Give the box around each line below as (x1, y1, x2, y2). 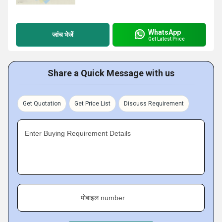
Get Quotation (23, 100, 61, 107)
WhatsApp (148, 28, 181, 36)
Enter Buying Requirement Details (25, 129, 131, 137)
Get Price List (74, 100, 111, 107)
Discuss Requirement (124, 100, 184, 107)
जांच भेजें (52, 30, 73, 39)
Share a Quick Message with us (48, 68, 174, 78)
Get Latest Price (148, 36, 185, 42)
